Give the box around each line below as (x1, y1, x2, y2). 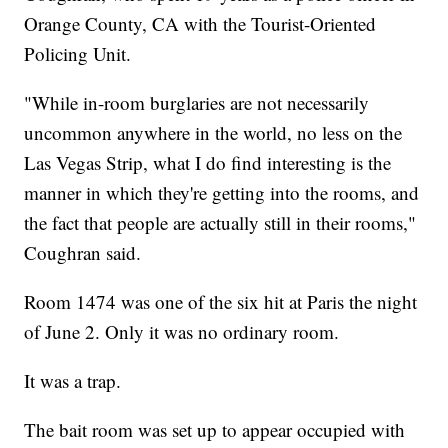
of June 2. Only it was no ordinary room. (24, 319, 340, 345)
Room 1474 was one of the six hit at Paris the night (24, 289, 418, 315)
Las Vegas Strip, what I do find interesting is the (24, 150, 392, 176)
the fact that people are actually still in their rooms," (24, 210, 417, 236)
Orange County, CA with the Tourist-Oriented (24, 11, 377, 37)
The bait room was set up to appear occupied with (24, 417, 406, 443)
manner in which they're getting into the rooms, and (24, 180, 420, 206)
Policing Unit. (24, 41, 132, 67)
